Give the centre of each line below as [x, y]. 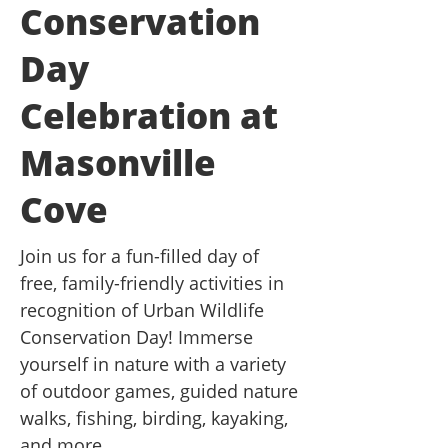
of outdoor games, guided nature [159, 391]
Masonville [118, 162]
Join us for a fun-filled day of [139, 256]
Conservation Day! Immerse [136, 337]
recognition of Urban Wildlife [142, 310]
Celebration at [149, 115]
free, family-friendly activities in [152, 283]
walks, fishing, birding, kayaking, [154, 418]
